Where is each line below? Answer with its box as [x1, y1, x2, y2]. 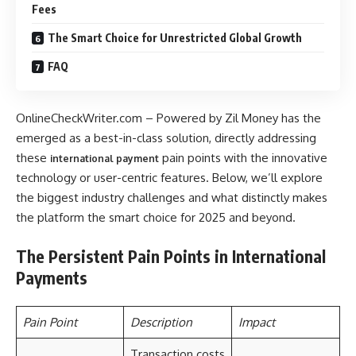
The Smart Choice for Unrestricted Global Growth [48, 30, 302, 44]
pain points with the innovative [159, 150, 327, 165]
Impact [238, 315, 275, 330]
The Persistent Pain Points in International [16, 245, 326, 267]
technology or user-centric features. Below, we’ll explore [16, 170, 323, 185]
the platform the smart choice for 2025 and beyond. [16, 210, 296, 225]
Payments [16, 266, 87, 288]
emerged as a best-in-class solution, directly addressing [16, 130, 316, 145]
